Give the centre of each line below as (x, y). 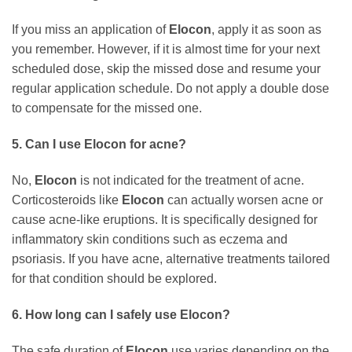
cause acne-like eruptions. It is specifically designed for (165, 219)
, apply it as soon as (266, 30)
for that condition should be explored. (114, 278)
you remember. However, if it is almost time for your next (166, 49)
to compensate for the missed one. (107, 108)
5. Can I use (48, 145)
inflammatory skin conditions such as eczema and (150, 239)
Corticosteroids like (67, 200)
